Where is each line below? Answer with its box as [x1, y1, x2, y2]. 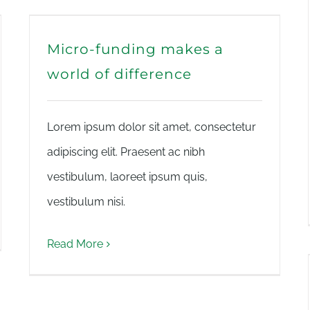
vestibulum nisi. [47, 195, 125, 208]
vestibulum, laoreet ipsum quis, [47, 170, 208, 183]
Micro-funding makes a [47, 41, 224, 57]
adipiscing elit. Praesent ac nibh [47, 145, 205, 158]
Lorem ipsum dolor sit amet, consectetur [47, 120, 256, 134]
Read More [47, 237, 103, 250]
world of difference [47, 66, 192, 82]
